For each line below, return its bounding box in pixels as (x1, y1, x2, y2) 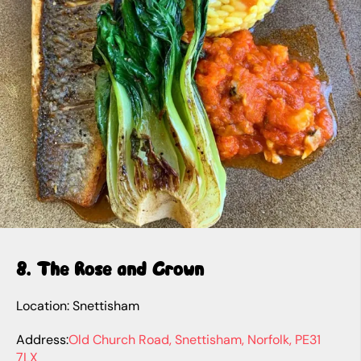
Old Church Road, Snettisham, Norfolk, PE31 (68, 331, 321, 349)
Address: (16, 331, 68, 349)
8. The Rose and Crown (16, 256, 204, 281)
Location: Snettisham (16, 297, 139, 315)
